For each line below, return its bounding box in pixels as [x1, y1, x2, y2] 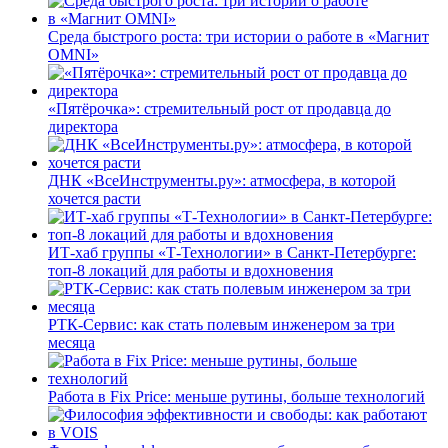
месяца [48, 333, 95, 351]
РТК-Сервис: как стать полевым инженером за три [48, 315, 395, 333]
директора [48, 117, 118, 135]
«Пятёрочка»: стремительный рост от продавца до [48, 99, 391, 117]
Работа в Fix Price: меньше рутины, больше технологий [48, 387, 425, 405]
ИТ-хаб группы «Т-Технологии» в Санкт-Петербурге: [48, 243, 416, 261]
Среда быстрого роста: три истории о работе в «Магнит [48, 27, 429, 45]
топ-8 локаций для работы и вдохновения [48, 261, 333, 279]
